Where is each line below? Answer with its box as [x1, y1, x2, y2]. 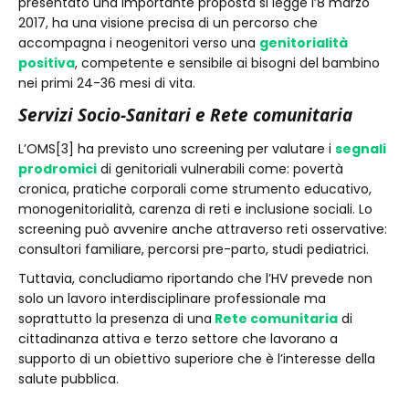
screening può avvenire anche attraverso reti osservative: [18, 220, 387, 238]
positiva [18, 54, 75, 72]
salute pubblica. [18, 370, 119, 388]
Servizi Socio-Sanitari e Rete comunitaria [18, 103, 352, 127]
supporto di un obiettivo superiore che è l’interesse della [18, 350, 375, 368]
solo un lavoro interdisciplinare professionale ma [18, 289, 326, 308]
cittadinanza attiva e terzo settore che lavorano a [18, 330, 338, 348]
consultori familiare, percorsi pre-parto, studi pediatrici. [18, 240, 369, 258]
